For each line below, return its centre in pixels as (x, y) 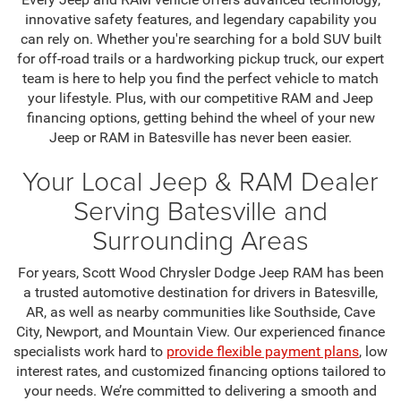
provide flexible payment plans (263, 352)
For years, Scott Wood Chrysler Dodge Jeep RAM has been (200, 273)
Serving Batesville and (200, 210)
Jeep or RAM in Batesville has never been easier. (200, 138)
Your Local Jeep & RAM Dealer (200, 181)
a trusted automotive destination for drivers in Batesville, (200, 293)
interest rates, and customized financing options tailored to (200, 371)
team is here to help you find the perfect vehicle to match (200, 79)
